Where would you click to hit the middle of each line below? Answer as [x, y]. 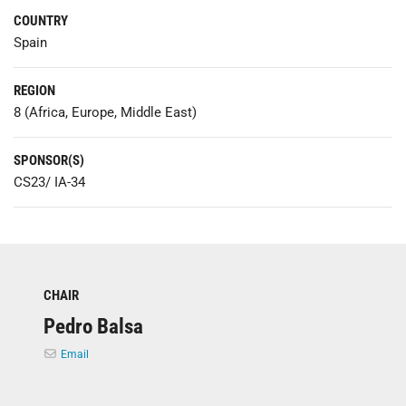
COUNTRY [41, 20]
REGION [34, 90]
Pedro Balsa [93, 326]
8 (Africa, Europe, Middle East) [105, 112]
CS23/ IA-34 [49, 182]
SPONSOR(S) [49, 160]
